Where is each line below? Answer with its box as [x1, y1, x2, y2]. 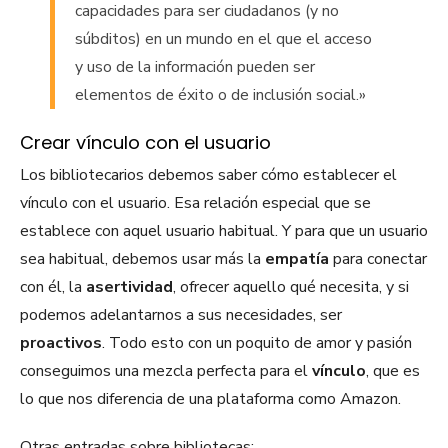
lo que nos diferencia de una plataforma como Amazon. [20, 388, 401, 411]
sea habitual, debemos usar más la [20, 248, 265, 271]
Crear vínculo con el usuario [20, 130, 271, 156]
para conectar [329, 248, 427, 271]
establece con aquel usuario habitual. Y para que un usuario [20, 220, 428, 243]
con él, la [20, 276, 82, 299]
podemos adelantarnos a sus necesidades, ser [20, 304, 342, 327]
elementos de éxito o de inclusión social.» [75, 84, 366, 107]
